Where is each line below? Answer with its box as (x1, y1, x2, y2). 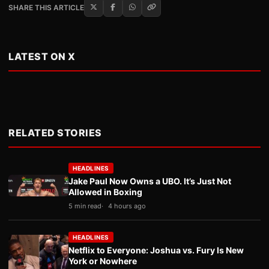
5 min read (68, 202, 101, 210)
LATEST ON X (8, 50, 76, 62)
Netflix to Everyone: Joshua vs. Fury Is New (68, 245, 244, 255)
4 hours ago (108, 202, 146, 210)
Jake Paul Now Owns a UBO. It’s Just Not (68, 176, 231, 186)
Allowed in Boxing (68, 187, 142, 197)
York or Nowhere (68, 256, 137, 266)
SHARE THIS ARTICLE (8, 2, 84, 12)
